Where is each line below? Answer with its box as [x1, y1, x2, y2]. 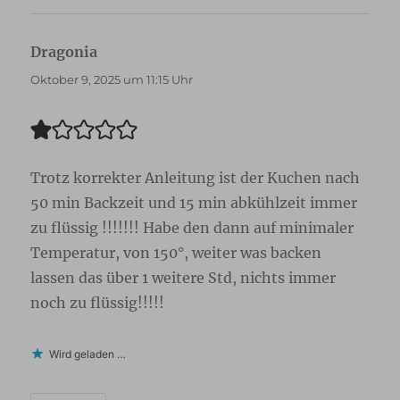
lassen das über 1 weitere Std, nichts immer [30, 269, 337, 287]
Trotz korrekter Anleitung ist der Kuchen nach [30, 169, 361, 187]
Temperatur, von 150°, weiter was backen [30, 244, 322, 262]
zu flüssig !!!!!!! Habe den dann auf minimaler [30, 219, 354, 237]
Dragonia [30, 43, 98, 62]
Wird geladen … [49, 347, 127, 362]
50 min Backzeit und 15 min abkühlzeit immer [30, 194, 358, 212]
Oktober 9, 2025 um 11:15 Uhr [30, 72, 194, 87]
